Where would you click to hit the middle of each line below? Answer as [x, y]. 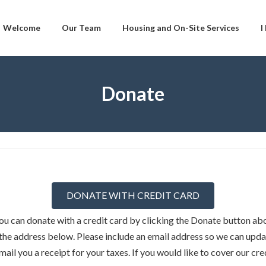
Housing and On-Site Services [181, 28]
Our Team [81, 28]
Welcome [22, 28]
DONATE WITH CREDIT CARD [133, 195]
